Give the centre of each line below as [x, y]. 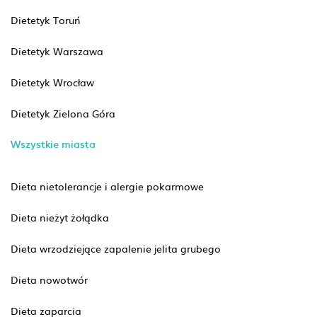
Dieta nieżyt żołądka [60, 217]
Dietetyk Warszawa [57, 51]
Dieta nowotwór [49, 279]
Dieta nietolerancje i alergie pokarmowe [107, 186]
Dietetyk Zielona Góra [63, 113]
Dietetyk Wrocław [52, 82]
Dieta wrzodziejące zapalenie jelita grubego [116, 248]
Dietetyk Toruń [46, 19]
